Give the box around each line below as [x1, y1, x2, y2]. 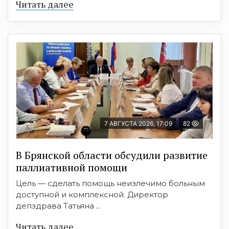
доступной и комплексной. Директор [16, 190, 168, 200]
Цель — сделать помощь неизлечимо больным [16, 178, 205, 189]
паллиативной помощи [16, 161, 127, 175]
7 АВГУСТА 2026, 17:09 [104, 120, 172, 128]
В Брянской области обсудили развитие [16, 148, 208, 163]
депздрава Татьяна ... [16, 201, 101, 211]
